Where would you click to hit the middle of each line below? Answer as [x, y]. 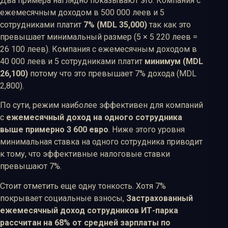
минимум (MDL [174, 61]
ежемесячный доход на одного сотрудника [94, 118]
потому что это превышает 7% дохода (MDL [112, 73]
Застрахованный [160, 198]
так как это [169, 24]
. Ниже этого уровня [147, 130]
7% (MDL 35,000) [115, 24]
